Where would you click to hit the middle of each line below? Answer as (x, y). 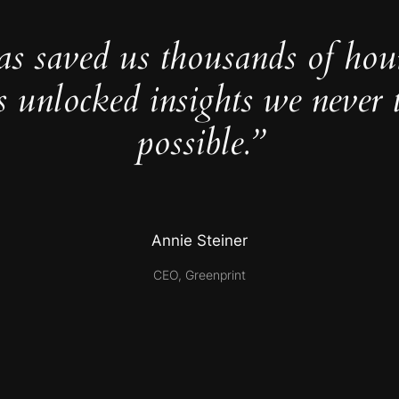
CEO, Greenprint (199, 274)
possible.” (199, 143)
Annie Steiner (199, 241)
